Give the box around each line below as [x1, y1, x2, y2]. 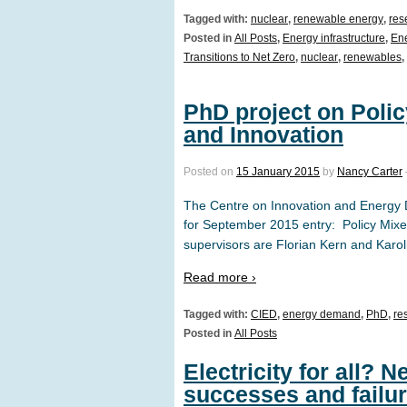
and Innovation [184, 121, 343, 147]
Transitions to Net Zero [184, 50, 295, 64]
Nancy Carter [337, 165, 402, 179]
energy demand [283, 308, 361, 322]
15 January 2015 [236, 165, 320, 179]
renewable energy [293, 12, 383, 25]
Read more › [184, 270, 256, 285]
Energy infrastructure [283, 31, 385, 45]
